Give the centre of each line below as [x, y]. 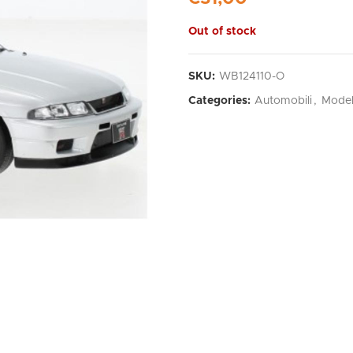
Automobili [283, 101]
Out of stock [222, 32]
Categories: [221, 101]
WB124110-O [252, 76]
